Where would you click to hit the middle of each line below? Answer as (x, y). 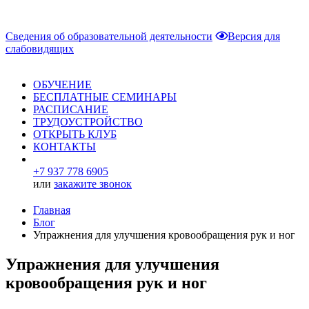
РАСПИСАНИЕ (71, 109)
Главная (52, 210)
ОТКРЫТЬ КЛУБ (75, 134)
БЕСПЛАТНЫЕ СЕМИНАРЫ (105, 97)
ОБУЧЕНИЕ (62, 84)
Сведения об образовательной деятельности (109, 36)
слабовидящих (40, 49)
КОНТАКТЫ (64, 147)
